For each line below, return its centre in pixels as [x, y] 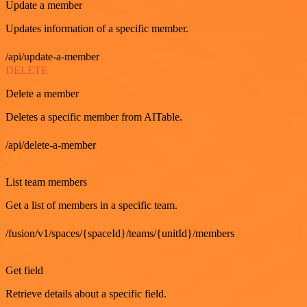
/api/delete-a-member [51, 145]
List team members [46, 182]
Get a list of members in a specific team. [91, 205]
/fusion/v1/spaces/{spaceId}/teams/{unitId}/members [120, 233]
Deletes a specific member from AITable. [94, 117]
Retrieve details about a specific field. [86, 294]
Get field [24, 270]
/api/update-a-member [52, 57]
